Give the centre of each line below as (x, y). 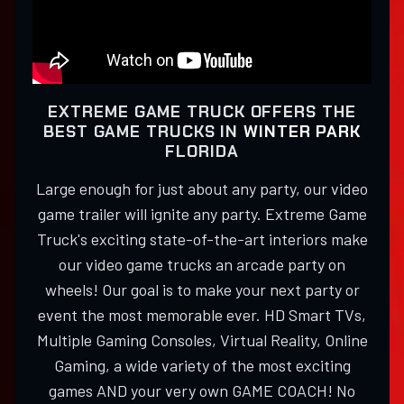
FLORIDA (202, 152)
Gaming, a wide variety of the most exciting (202, 366)
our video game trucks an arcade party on (202, 265)
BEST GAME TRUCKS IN (144, 132)
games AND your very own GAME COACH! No (202, 391)
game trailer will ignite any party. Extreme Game (202, 214)
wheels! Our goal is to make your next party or (202, 290)
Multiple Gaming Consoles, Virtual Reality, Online (202, 340)
